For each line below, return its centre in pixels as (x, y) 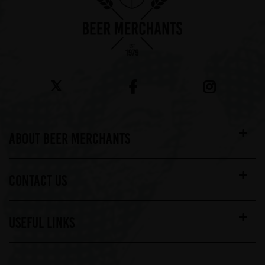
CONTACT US (38, 181)
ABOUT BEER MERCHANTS (70, 139)
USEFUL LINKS (42, 223)
